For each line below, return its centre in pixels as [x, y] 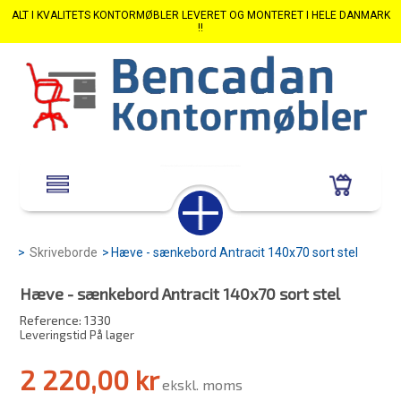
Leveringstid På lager [77, 335]
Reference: [51, 320]
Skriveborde [64, 252]
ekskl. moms [203, 384]
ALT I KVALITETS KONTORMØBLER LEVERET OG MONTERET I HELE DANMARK [200, 15]
